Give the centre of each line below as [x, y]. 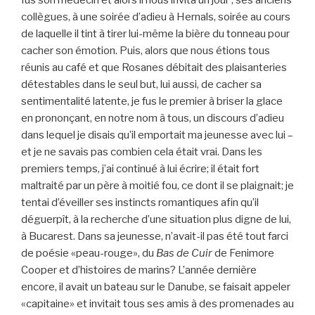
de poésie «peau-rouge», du [88, 253]
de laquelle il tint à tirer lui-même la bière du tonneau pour [155, 33]
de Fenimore [243, 253]
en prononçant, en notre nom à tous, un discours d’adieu [153, 118]
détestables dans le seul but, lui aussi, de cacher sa [141, 84]
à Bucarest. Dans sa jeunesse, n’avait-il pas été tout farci [155, 236]
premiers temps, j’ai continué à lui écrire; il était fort [140, 168]
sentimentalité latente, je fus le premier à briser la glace [152, 101]
